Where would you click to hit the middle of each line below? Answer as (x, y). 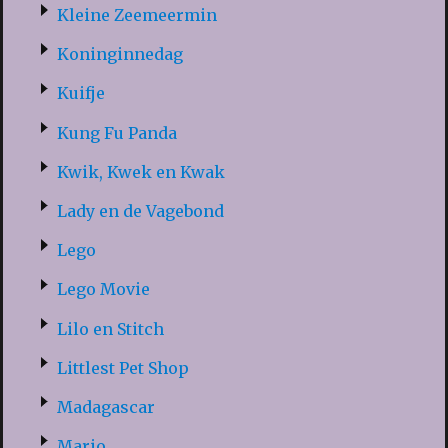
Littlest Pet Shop (122, 367)
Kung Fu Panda (116, 132)
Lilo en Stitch (110, 328)
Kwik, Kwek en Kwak (140, 171)
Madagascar (105, 406)
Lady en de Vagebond (140, 210)
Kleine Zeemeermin (136, 15)
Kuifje (80, 93)
